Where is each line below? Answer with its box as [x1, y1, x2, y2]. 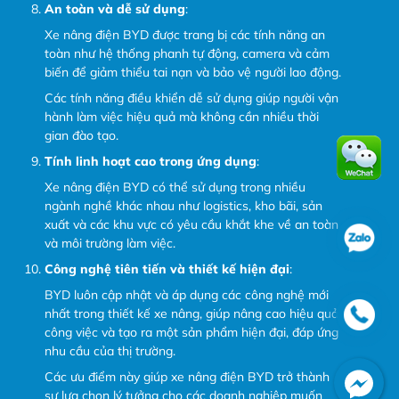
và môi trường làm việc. [45, 234, 175, 251]
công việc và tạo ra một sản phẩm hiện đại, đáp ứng [45, 323, 338, 340]
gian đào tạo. [45, 126, 118, 143]
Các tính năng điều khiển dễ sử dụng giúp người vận [45, 89, 338, 106]
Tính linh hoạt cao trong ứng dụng [45, 152, 256, 169]
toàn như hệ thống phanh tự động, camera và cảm [45, 45, 330, 61]
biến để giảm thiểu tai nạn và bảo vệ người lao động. [45, 63, 341, 80]
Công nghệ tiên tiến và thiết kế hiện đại [45, 260, 289, 277]
